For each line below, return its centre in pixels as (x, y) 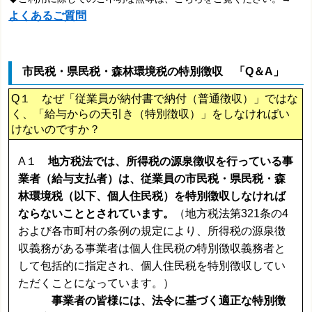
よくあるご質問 (48, 16)
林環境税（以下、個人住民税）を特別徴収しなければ (152, 196)
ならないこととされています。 (96, 213)
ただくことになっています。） (96, 283)
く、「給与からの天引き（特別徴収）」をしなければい (151, 114)
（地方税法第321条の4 (232, 213)
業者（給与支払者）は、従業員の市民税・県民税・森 (152, 178)
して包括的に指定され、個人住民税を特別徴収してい (152, 265)
